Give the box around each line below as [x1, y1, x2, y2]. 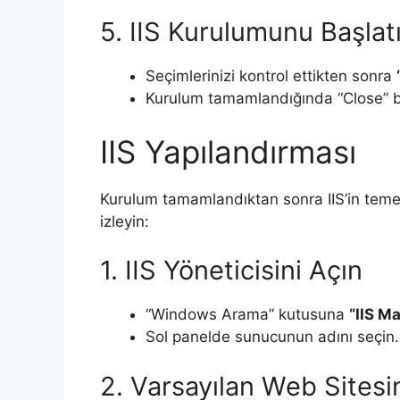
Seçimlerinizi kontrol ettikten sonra [146, 67, 396, 86]
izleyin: [100, 212, 149, 230]
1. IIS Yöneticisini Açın [100, 254, 362, 287]
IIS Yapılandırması [100, 132, 356, 171]
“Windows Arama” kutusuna [146, 305, 349, 324]
